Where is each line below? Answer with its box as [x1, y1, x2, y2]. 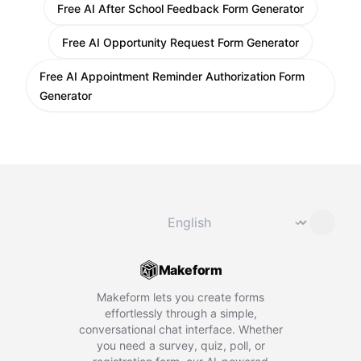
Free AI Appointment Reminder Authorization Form [39, 69, 305, 83]
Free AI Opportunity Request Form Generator [62, 35, 299, 49]
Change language [157, 205, 263, 221]
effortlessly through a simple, [104, 306, 257, 320]
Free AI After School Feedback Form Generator [57, 2, 304, 15]
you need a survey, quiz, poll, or [96, 338, 265, 352]
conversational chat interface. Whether [78, 322, 283, 336]
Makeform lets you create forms [97, 290, 264, 304]
